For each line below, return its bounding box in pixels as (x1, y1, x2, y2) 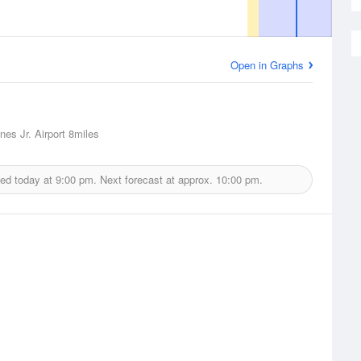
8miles (65, 126, 99, 141)
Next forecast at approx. (96, 172, 216, 187)
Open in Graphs (230, 57, 304, 73)
